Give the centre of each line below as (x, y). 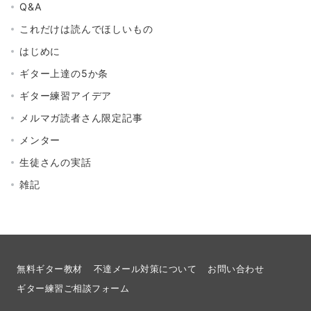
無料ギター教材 (50, 269)
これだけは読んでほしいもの (86, 29)
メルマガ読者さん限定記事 (81, 118)
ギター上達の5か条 (64, 74)
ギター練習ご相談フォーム (73, 289)
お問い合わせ (236, 269)
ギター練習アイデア (66, 96)
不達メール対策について (145, 269)
